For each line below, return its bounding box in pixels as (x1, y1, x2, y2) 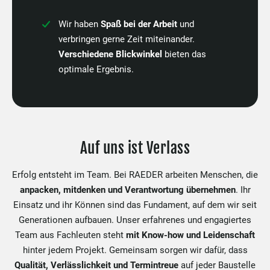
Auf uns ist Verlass (80, 138, 190, 157)
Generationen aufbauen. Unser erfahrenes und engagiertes (19, 214, 251, 225)
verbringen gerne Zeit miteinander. (58, 33, 195, 45)
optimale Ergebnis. (58, 63, 136, 75)
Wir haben (58, 18, 101, 30)
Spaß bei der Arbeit (101, 18, 177, 30)
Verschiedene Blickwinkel (58, 48, 165, 60)
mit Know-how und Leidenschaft (126, 229, 255, 240)
